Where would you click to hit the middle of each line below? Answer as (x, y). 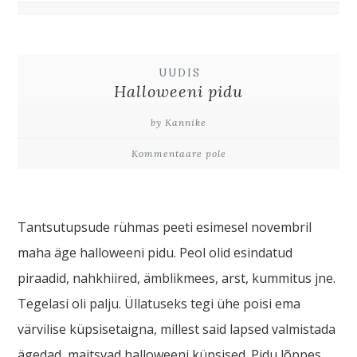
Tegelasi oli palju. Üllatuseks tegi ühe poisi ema (159, 303)
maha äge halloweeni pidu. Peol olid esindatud (155, 252)
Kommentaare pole (178, 153)
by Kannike (178, 122)
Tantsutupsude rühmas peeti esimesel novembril (165, 227)
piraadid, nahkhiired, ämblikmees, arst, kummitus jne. (177, 278)
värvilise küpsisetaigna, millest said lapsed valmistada (177, 329)
